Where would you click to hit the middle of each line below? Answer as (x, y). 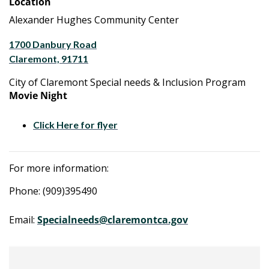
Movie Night (38, 95)
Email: (23, 220)
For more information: (59, 168)
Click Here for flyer (75, 125)
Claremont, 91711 (49, 59)
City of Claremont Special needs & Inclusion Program (127, 82)
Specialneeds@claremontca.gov (113, 220)
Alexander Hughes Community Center (94, 20)
